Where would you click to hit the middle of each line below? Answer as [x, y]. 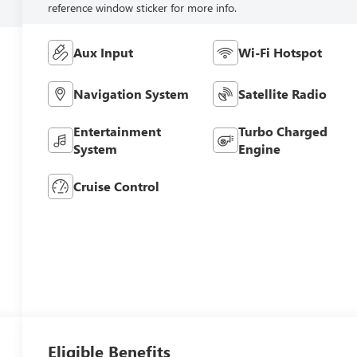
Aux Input [104, 53]
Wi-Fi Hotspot [280, 53]
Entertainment [118, 131]
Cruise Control [117, 186]
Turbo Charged [282, 131]
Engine [259, 149]
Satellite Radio [282, 94]
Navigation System [131, 94]
